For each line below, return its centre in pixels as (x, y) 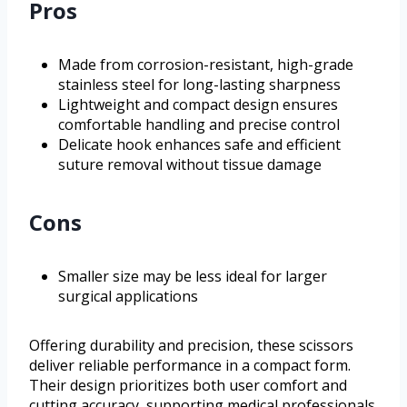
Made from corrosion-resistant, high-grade (206, 65)
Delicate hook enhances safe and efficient (199, 145)
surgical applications (128, 297)
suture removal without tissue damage (190, 165)
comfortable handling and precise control (199, 125)
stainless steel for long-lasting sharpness (199, 85)
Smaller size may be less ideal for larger (193, 277)
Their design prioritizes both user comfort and (188, 386)
